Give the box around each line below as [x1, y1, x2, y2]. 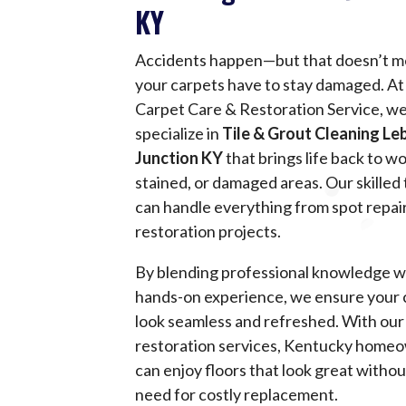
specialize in [135, 123, 223, 144]
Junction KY [135, 148, 224, 169]
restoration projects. [135, 221, 282, 242]
